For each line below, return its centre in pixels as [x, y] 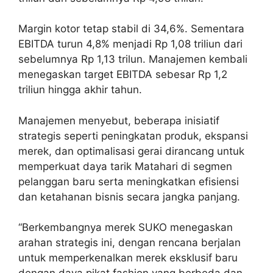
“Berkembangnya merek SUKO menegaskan [126, 228]
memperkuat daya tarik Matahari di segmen [125, 166]
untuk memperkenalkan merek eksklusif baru [128, 258]
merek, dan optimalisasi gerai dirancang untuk [131, 151]
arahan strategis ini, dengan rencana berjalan [129, 243]
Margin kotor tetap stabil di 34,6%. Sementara [131, 29]
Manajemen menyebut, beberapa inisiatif [119, 120]
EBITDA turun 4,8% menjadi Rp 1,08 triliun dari [130, 44]
